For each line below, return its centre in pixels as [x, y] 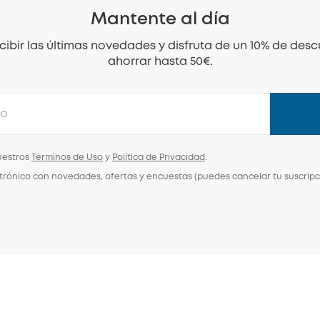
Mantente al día [160, 20]
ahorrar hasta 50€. [160, 62]
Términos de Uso [67, 157]
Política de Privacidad [159, 157]
